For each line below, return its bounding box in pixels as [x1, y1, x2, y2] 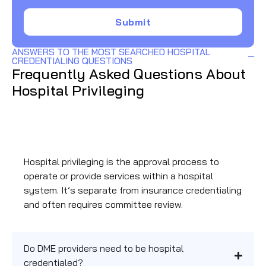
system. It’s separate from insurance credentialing [24, 184, 242, 197]
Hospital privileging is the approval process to [24, 156, 219, 168]
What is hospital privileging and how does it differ [24, 109, 234, 121]
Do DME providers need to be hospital [24, 242, 183, 255]
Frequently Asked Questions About [12, 65, 246, 83]
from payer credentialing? [24, 123, 134, 135]
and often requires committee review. [24, 198, 183, 211]
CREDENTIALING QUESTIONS [12, 55, 132, 67]
